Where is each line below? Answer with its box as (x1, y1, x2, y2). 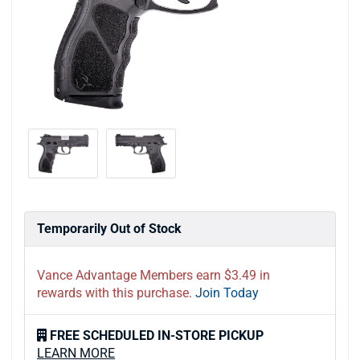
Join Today (195, 284, 259, 301)
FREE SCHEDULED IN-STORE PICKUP (50, 327, 264, 343)
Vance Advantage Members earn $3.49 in (37, 267, 270, 283)
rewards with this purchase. (37, 284, 192, 301)
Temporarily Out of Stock (37, 220, 182, 236)
